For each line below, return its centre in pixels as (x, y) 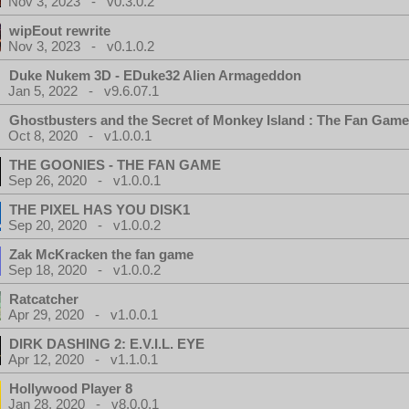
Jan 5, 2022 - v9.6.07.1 (84, 91)
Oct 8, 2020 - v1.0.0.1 (80, 136)
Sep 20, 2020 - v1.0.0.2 (84, 225)
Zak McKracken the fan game (101, 254)
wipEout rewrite (60, 31)
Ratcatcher (44, 299)
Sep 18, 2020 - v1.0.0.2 (84, 270)
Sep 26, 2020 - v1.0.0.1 (84, 180)
